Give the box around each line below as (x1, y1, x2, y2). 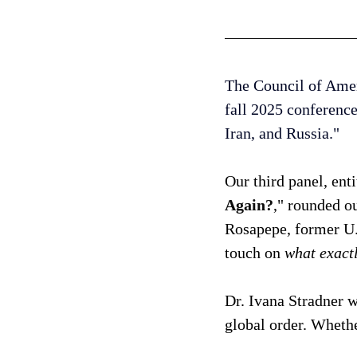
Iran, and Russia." (225, 124, 343, 143)
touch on (225, 244, 284, 262)
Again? (225, 196, 273, 214)
